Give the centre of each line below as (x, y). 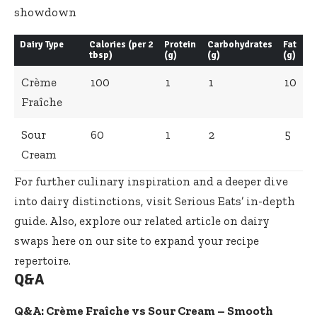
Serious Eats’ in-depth (235, 201)
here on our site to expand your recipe (154, 240)
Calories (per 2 (121, 44)
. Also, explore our (95, 220)
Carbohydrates (240, 44)
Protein (180, 44)
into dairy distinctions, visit (94, 201)
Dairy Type (41, 44)
